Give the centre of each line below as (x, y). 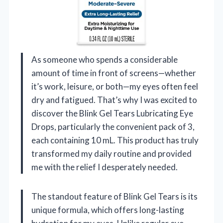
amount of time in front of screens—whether (114, 73)
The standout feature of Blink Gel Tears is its (114, 197)
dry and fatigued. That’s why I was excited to (114, 100)
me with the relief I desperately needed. (105, 167)
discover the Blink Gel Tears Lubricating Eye (112, 113)
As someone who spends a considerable (105, 60)
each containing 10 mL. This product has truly (115, 140)
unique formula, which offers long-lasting (108, 210)
